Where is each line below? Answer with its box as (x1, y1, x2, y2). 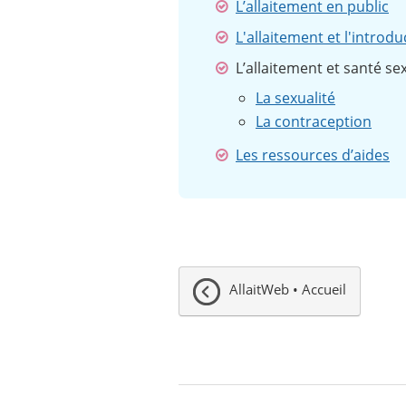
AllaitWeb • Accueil (229, 280, 346, 299)
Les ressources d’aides (236, 145, 390, 166)
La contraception (256, 111, 372, 132)
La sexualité (256, 88, 335, 109)
